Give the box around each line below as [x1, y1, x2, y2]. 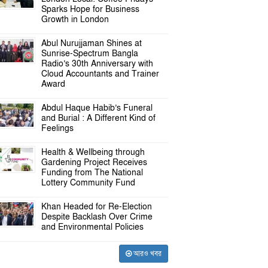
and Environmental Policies [41, 221, 144, 233]
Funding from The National [41, 167, 144, 178]
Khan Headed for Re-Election [41, 201, 153, 212]
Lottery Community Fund [41, 177, 136, 188]
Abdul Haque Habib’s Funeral [41, 102, 153, 114]
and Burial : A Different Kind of [41, 112, 156, 124]
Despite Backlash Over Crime [41, 211, 153, 223]
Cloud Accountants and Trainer [41, 68, 160, 80]
